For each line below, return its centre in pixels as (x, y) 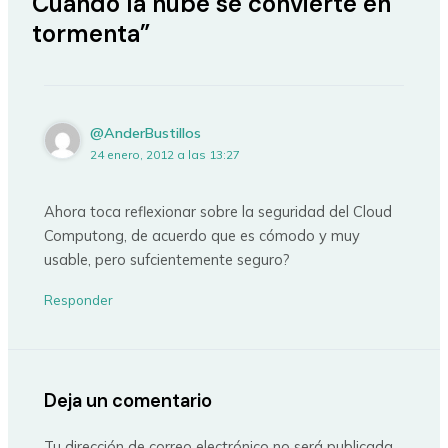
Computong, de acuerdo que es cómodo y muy (202, 236)
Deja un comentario (128, 401)
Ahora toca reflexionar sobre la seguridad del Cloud (218, 212)
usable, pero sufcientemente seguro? (167, 260)
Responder (79, 300)
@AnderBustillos (146, 133)
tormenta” (90, 33)
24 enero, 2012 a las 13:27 (165, 155)
